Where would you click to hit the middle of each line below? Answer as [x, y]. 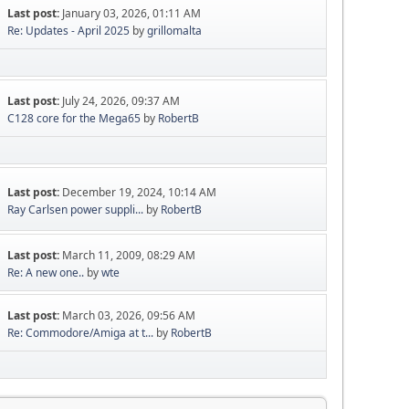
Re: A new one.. [46, 273]
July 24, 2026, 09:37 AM [121, 101]
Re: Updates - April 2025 [69, 31]
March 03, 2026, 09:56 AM [129, 316]
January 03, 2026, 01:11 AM [132, 14]
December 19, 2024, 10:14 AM [140, 192]
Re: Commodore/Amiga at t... [81, 333]
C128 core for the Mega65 [74, 119]
